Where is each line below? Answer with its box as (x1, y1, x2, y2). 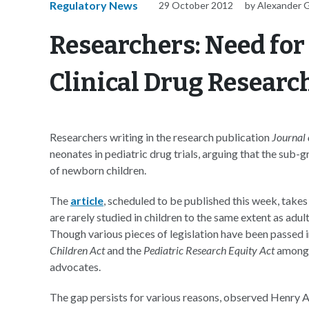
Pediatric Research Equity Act (143, 243, 277, 257)
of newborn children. (50, 163, 146, 177)
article (70, 194, 103, 207)
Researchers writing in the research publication (50, 130, 272, 143)
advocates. (50, 260, 101, 273)
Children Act (50, 243, 107, 257)
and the (107, 243, 143, 257)
